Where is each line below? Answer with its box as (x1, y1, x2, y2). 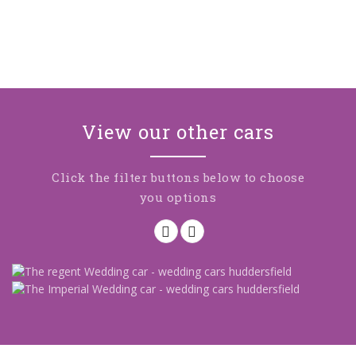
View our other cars (82, 119, 274, 145)
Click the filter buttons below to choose (52, 169, 304, 185)
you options (139, 189, 217, 205)
